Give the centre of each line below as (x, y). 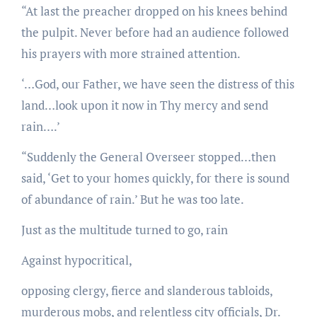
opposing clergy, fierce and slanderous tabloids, (146, 290)
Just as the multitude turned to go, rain (124, 229)
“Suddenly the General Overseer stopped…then (148, 156)
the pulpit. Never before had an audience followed (155, 32)
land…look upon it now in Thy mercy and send (144, 105)
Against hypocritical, (76, 260)
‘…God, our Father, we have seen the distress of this (157, 83)
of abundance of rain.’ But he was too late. (132, 199)
